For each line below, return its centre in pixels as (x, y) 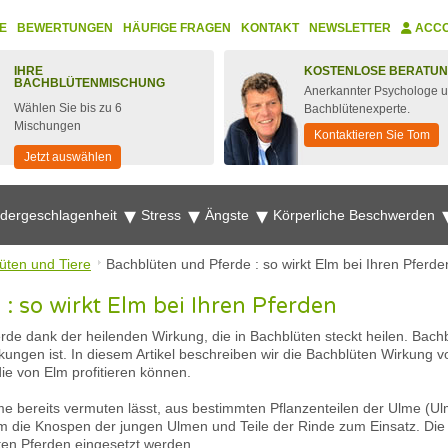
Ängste (229, 215)
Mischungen (47, 126)
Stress (163, 215)
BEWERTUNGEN (65, 28)
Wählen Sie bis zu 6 (68, 108)
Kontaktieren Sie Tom (372, 135)
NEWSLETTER (350, 28)
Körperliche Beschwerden (356, 215)
